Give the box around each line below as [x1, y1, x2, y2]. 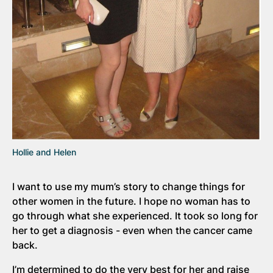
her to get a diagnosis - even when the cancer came [12, 224, 252, 236]
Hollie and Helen [12, 146, 76, 157]
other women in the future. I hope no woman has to [12, 194, 250, 207]
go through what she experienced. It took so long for [12, 209, 258, 222]
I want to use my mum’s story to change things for [12, 180, 245, 193]
